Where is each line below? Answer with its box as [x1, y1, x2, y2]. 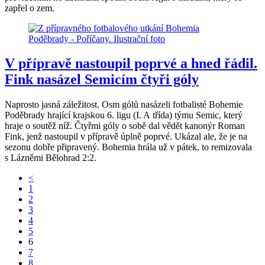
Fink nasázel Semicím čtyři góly [5, 72, 199, 88]
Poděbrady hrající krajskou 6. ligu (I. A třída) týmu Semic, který [5, 110, 243, 121]
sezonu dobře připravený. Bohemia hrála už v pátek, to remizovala [5, 142, 252, 153]
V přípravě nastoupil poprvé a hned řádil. [5, 56, 257, 72]
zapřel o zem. [5, 2, 54, 13]
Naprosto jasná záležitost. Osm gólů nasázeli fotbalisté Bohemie [5, 99, 243, 110]
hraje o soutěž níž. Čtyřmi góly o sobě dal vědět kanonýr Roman [5, 121, 245, 131]
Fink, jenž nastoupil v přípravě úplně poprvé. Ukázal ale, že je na [5, 131, 247, 142]
